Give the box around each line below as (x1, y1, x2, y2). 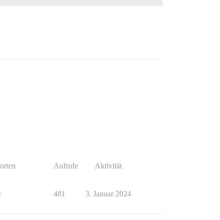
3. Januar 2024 (85, 189, 131, 198)
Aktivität (94, 161, 122, 170)
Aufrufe (54, 161, 78, 170)
